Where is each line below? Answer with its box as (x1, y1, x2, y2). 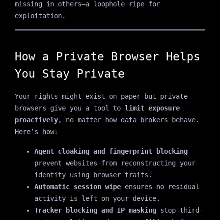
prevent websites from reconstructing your (34, 159, 195, 167)
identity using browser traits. (34, 170, 152, 179)
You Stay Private (14, 66, 125, 81)
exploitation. (14, 11, 66, 20)
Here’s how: (14, 127, 58, 136)
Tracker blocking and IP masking (34, 206, 156, 214)
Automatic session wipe (34, 182, 121, 191)
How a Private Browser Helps (14, 49, 200, 63)
